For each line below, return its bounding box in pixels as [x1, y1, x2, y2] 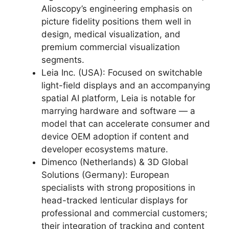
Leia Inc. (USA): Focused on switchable [41, 67, 202, 78]
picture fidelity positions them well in [41, 16, 191, 27]
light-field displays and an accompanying [41, 80, 210, 90]
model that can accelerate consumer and [41, 119, 210, 129]
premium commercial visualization [41, 42, 180, 52]
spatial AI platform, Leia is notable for [41, 93, 195, 103]
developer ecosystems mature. [41, 144, 168, 154]
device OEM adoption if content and [41, 131, 189, 142]
